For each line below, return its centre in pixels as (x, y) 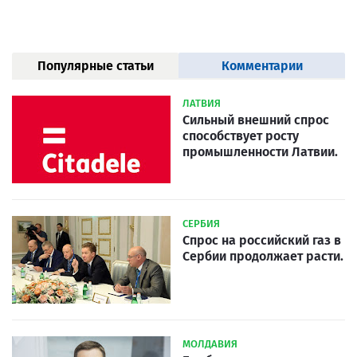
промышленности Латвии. (260, 152)
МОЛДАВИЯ (210, 344)
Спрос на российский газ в (262, 241)
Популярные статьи (95, 66)
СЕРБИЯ (201, 224)
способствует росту (241, 136)
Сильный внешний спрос (256, 120)
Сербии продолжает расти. (263, 257)
